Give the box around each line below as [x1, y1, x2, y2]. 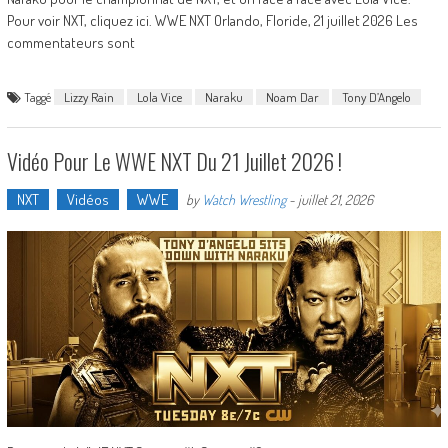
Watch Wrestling [201, 191, 286, 209]
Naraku [204, 89, 243, 106]
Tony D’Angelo [341, 89, 411, 106]
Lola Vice [136, 89, 182, 106]
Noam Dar [265, 89, 319, 106]
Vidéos [66, 190, 109, 210]
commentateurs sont [6, 33, 135, 53]
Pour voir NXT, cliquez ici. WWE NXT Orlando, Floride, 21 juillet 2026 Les [6, 11, 418, 31]
